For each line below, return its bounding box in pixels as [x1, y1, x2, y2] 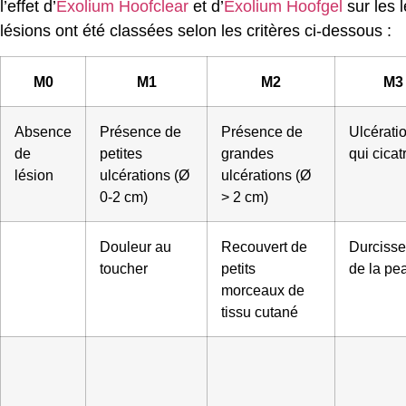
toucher [100, 260, 148, 277]
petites [100, 145, 142, 162]
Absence [14, 123, 72, 140]
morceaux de [221, 282, 304, 299]
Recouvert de [221, 238, 307, 256]
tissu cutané [221, 304, 298, 321]
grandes [221, 145, 274, 162]
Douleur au [100, 238, 171, 256]
